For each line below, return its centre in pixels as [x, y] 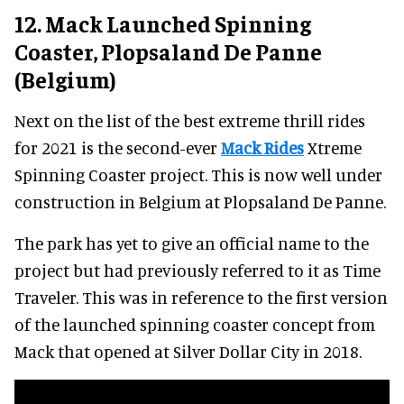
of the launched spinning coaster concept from [195, 325]
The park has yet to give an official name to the [192, 243]
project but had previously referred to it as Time [197, 271]
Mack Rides [262, 148]
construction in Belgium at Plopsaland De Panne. [200, 202]
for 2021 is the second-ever [118, 148]
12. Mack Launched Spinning [163, 23]
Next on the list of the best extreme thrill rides [190, 121]
